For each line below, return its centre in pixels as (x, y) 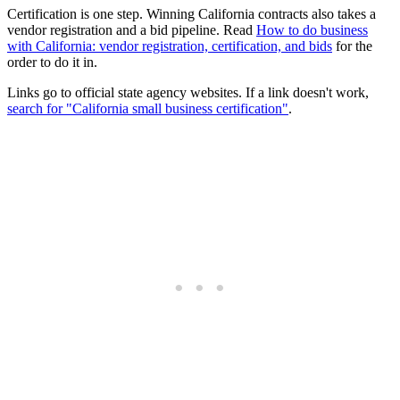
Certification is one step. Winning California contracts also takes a (192, 13)
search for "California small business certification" (148, 108)
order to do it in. (52, 62)
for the (352, 46)
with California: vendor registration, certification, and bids (170, 46)
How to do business (312, 29)
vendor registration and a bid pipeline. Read (132, 29)
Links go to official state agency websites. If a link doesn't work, (188, 92)
